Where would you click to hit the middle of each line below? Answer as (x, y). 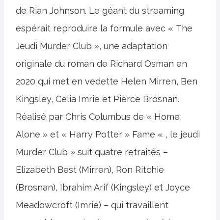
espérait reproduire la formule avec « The (104, 28)
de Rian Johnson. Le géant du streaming (100, 11)
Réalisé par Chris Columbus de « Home (98, 117)
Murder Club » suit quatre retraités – (92, 152)
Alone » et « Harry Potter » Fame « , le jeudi (108, 134)
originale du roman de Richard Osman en (101, 64)
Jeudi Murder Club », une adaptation (92, 46)
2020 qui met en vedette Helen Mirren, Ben (107, 81)
